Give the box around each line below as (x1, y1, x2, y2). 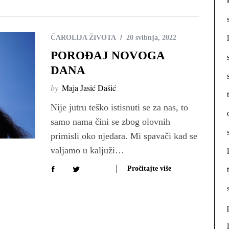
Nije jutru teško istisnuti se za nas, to (51, 102, 188, 113)
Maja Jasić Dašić (62, 82, 116, 94)
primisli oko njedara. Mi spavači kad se (51, 131, 197, 142)
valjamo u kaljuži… (51, 145, 124, 156)
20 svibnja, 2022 (126, 34, 176, 42)
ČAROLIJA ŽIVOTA (51, 34, 116, 42)
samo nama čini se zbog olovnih (51, 117, 170, 127)
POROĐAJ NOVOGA (51, 49, 165, 62)
